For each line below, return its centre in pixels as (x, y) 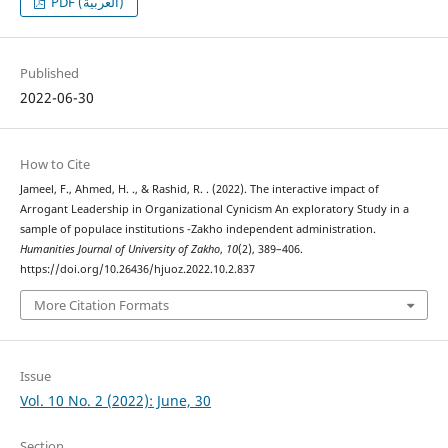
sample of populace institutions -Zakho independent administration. (197, 229)
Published (49, 73)
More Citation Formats (101, 304)
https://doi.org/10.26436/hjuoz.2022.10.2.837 (137, 269)
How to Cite (54, 164)
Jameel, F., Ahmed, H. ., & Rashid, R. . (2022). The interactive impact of (199, 189)
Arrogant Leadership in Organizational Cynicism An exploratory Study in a (214, 209)
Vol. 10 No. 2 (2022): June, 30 (115, 400)
